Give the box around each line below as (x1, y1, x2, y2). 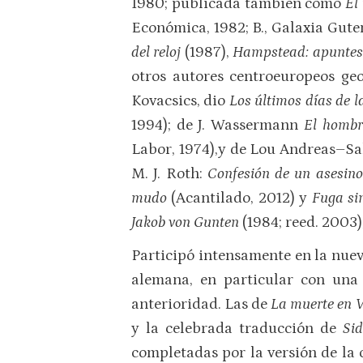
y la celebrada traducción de (131, 320, 343, 338)
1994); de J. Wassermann (131, 116, 304, 134)
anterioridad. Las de (131, 296, 271, 314)
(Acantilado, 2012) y (171, 189, 312, 207)
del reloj (131, 43, 185, 61)
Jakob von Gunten (131, 213, 239, 231)
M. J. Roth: (131, 164, 207, 182)
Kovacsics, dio (131, 92, 229, 109)
